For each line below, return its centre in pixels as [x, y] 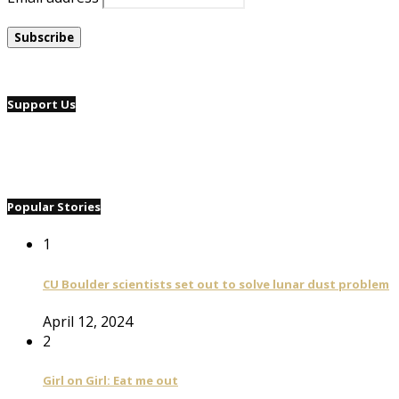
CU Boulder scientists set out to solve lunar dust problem [216, 284]
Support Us [41, 104]
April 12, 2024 [88, 321]
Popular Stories [54, 207]
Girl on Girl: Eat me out [110, 381]
